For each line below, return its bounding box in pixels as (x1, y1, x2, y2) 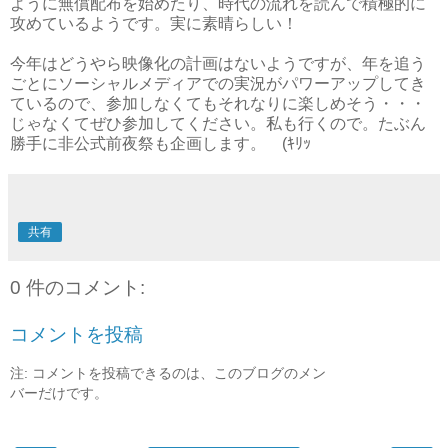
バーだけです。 (10, 384, 108, 401)
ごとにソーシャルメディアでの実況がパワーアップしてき (10, 74, 426, 92)
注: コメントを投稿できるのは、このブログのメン (10, 364, 326, 381)
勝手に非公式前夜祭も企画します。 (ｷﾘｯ (10, 134, 311, 152)
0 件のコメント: (10, 276, 145, 298)
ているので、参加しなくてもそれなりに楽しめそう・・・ (10, 94, 426, 112)
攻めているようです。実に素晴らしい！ (10, 14, 298, 32)
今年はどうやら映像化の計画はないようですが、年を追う (10, 54, 426, 72)
